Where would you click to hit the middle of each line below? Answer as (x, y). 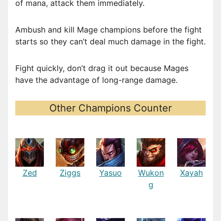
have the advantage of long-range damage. (96, 80)
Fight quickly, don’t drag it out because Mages (102, 68)
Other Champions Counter (110, 108)
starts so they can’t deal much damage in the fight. (110, 42)
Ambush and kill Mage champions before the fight (109, 30)
